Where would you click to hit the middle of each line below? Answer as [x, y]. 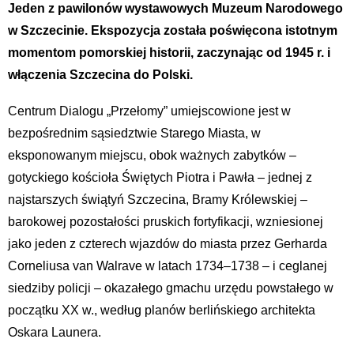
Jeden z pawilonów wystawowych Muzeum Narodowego [175, 9]
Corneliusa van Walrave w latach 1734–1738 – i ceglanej [168, 266]
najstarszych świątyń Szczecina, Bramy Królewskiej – [158, 200]
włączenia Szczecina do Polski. [100, 75]
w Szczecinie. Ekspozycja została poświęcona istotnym [173, 31]
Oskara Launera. [55, 333]
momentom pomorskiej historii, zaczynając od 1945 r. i [169, 53]
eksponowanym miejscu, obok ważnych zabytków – [152, 156]
